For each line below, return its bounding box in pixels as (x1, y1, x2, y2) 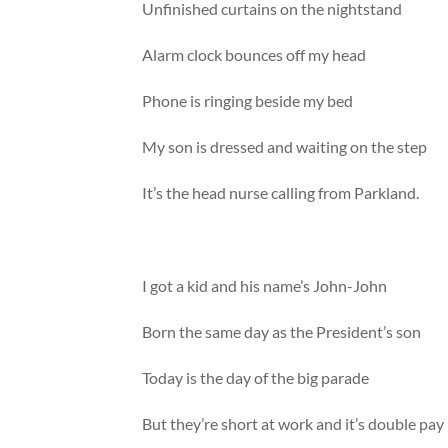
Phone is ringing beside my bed (142, 91, 354, 111)
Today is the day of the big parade (142, 368, 370, 388)
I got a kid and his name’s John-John (142, 275, 388, 295)
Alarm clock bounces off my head (142, 44, 367, 64)
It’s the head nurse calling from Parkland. (142, 183, 420, 203)
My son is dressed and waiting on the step (142, 137, 428, 157)
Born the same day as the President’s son (142, 322, 422, 341)
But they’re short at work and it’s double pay (142, 414, 445, 434)
